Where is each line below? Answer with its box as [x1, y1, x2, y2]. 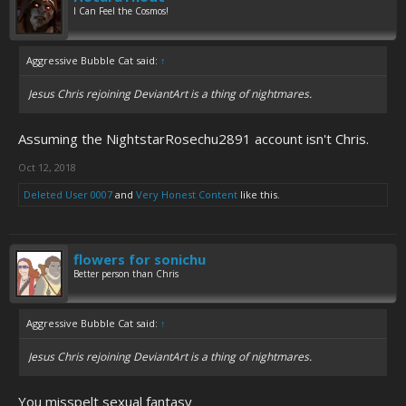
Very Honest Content [136, 188, 237, 201]
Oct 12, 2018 [18, 160, 76, 174]
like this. [237, 188, 280, 201]
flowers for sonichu [73, 250, 206, 268]
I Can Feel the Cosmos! [73, 5, 169, 17]
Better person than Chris [73, 267, 179, 280]
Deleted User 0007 [24, 188, 112, 201]
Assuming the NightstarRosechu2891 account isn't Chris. [18, 130, 369, 148]
